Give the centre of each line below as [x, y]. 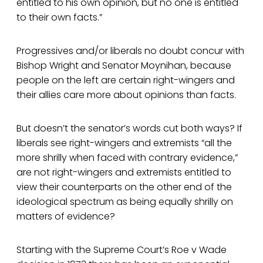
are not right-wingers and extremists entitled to [124, 173]
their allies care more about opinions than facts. [126, 95]
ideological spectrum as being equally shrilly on [125, 202]
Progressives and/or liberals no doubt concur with [130, 51]
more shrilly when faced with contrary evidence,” [127, 158]
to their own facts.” [59, 18]
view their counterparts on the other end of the [124, 187]
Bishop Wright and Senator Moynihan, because [124, 66]
